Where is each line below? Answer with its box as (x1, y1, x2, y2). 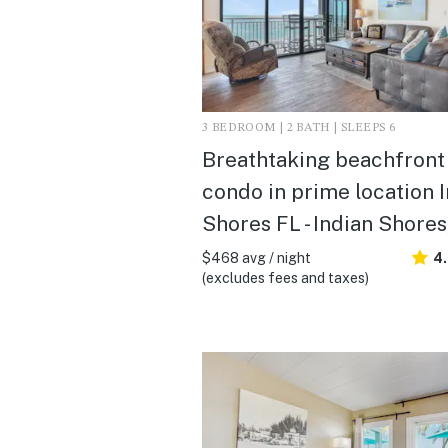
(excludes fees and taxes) (202, 269, 369, 286)
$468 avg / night (202, 249, 311, 266)
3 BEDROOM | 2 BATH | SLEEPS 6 (202, 121, 396, 134)
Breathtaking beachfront (202, 146, 445, 172)
